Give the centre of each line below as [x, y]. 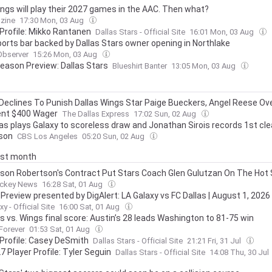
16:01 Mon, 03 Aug [223, 32]
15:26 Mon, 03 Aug [66, 54]
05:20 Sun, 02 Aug [114, 136]
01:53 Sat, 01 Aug [60, 229]
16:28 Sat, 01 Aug [73, 184]
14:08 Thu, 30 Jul [240, 252]
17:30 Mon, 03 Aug [53, 20]
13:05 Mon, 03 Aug [204, 66]
